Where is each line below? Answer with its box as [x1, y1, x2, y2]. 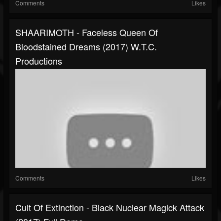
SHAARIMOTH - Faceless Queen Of [15, 26, 158, 39]
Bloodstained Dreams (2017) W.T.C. [15, 40, 157, 53]
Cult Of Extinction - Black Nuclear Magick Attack [15, 201, 204, 214]
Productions [15, 54, 62, 68]
